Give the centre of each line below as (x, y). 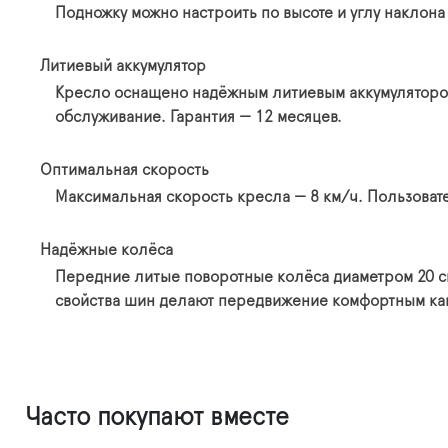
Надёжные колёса (106, 249)
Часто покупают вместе (157, 417)
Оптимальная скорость (124, 169)
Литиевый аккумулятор (123, 65)
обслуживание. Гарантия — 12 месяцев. (198, 116)
